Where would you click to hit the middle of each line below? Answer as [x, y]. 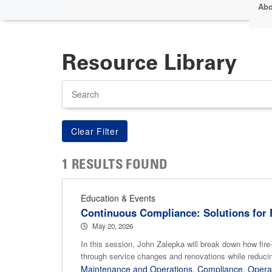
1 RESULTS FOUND [115, 165]
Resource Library [149, 62]
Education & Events [118, 198]
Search [73, 85]
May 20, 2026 [113, 226]
